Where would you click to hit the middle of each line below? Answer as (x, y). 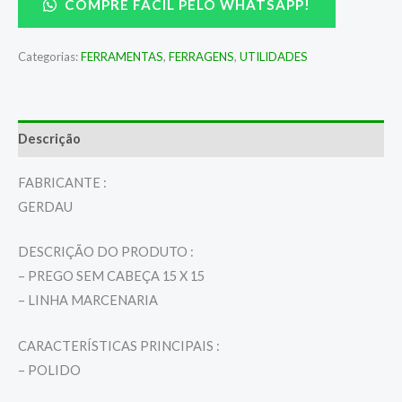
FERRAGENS (201, 57)
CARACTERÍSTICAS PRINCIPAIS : (119, 345)
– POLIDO (49, 370)
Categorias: (49, 57)
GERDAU (45, 206)
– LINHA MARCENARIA (88, 301)
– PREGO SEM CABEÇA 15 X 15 (111, 276)
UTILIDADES (274, 57)
